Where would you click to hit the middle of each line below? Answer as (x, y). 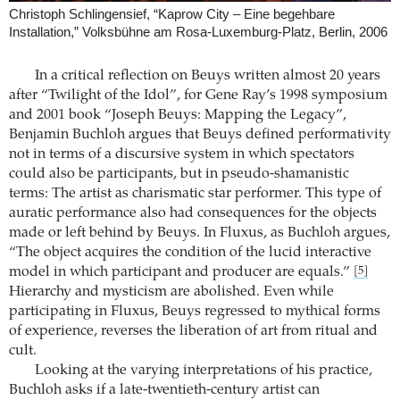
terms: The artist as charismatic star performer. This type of (195, 194)
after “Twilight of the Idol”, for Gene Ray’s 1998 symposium (198, 96)
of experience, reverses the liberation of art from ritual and (193, 332)
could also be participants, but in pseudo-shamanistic (179, 175)
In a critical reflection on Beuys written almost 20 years (207, 76)
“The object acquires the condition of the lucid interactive (190, 253)
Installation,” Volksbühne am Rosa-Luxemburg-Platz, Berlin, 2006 (198, 32)
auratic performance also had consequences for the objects (193, 214)
